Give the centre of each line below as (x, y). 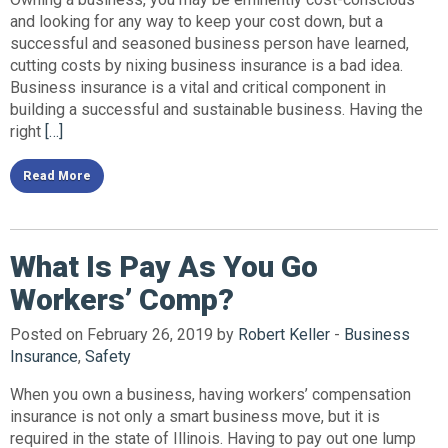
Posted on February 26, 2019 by (124, 334)
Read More (57, 175)
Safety (108, 356)
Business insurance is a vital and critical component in (198, 87)
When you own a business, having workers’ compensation (210, 394)
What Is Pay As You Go (164, 266)
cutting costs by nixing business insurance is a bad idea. (206, 65)
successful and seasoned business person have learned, (209, 43)
